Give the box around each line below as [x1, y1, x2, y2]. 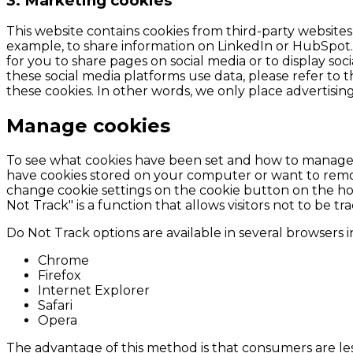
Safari [38, 298, 72, 314]
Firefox [38, 268, 81, 284]
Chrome [38, 253, 89, 269]
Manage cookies [6, 114, 170, 138]
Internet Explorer [38, 283, 150, 299]
